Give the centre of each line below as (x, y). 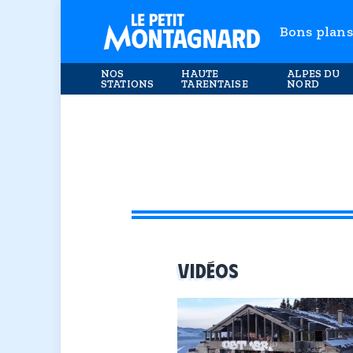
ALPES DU (314, 73)
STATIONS (128, 84)
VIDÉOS (208, 270)
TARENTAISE (215, 84)
